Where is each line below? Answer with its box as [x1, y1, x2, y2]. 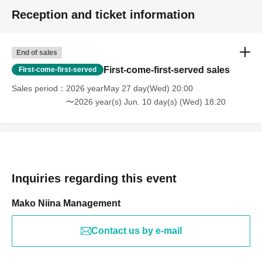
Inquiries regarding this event [12, 172, 177, 185]
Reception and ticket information [12, 8, 195, 22]
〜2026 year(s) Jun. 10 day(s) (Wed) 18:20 [66, 97, 226, 107]
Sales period [12, 84, 58, 94]
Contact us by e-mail [91, 226, 182, 236]
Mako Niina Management [12, 198, 120, 209]
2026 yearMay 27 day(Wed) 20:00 [66, 84, 193, 94]
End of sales [16, 49, 57, 57]
